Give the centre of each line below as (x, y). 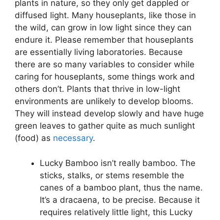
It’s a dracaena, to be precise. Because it (120, 200)
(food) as (34, 138)
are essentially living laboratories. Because (99, 52)
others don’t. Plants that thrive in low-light (97, 89)
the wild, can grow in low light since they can (103, 28)
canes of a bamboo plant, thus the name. (121, 187)
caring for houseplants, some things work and (105, 77)
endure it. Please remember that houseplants (104, 40)
